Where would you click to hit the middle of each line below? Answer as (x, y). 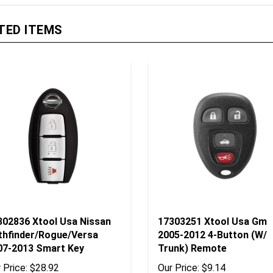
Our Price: (178, 250)
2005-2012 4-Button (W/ (212, 217)
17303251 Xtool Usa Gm (212, 204)
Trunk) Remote (192, 230)
